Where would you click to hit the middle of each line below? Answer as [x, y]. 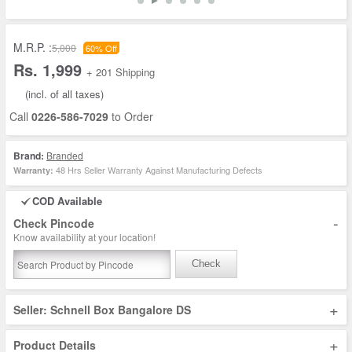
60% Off [101, 48]
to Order [131, 116]
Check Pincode [54, 223]
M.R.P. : [33, 47]
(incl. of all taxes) [64, 94]
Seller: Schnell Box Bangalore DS [102, 310]
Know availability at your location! [84, 237]
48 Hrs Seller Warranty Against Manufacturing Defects [158, 170]
